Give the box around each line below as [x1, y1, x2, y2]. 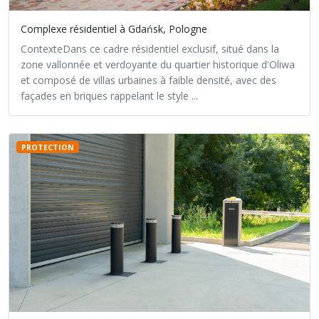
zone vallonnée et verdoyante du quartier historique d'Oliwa [21, 58, 295, 71]
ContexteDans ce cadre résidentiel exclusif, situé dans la [21, 42, 279, 56]
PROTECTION [21, 142, 74, 152]
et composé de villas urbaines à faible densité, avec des [21, 73, 276, 87]
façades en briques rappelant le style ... [21, 89, 198, 103]
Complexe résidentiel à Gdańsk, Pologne [21, 22, 207, 36]
